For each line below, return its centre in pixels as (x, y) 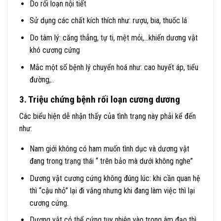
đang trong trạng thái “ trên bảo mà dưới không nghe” (111, 161)
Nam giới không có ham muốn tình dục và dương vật (109, 149)
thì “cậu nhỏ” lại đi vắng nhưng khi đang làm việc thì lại (112, 190)
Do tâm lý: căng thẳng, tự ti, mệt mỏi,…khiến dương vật (113, 38)
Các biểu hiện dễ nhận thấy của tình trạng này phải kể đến (108, 116)
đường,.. (41, 79)
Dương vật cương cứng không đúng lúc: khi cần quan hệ (115, 178)
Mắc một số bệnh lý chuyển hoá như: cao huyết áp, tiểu (114, 67)
